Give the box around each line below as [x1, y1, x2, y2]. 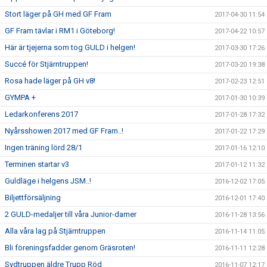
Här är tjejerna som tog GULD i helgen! [5, 43, 135, 52]
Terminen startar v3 [5, 160, 69, 169]
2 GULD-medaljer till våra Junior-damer [5, 210, 136, 219]
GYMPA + [5, 93, 36, 103]
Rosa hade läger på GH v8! [5, 76, 95, 86]
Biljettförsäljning [5, 193, 61, 203]
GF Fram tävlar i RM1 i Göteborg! [5, 26, 115, 36]
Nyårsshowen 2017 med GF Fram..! [5, 126, 123, 136]
